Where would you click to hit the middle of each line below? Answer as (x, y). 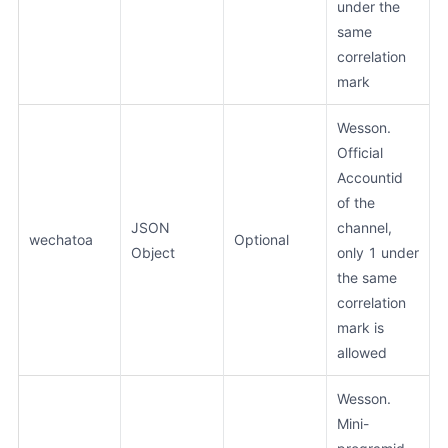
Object (153, 252)
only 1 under (378, 252)
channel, (364, 227)
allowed (362, 352)
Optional (261, 239)
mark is (360, 327)
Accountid (370, 177)
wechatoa (61, 239)
